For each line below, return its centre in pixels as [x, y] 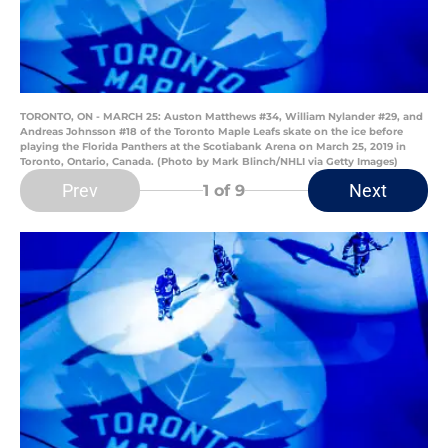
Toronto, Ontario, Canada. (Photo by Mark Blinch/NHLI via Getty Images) [209, 162]
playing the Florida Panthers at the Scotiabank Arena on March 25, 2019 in [213, 147]
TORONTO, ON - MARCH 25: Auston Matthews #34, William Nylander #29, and [221, 117]
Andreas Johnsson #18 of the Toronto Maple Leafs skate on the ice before [211, 132]
